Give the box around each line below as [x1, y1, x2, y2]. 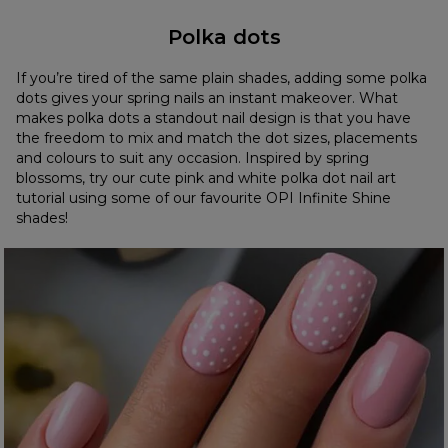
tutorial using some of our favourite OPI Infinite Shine [16, 189, 392, 208]
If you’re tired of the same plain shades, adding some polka [16, 69, 428, 88]
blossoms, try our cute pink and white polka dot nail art [16, 169, 397, 188]
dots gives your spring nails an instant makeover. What [16, 89, 399, 108]
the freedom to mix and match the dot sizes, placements [16, 129, 418, 148]
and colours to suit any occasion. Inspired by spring [16, 149, 370, 168]
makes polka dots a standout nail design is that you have [16, 109, 412, 128]
